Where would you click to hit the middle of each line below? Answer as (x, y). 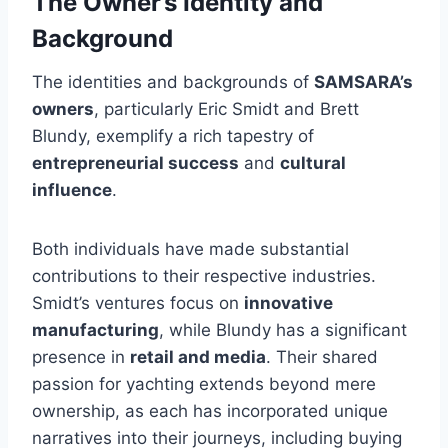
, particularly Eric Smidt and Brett (226, 108)
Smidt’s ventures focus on (138, 302)
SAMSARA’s (363, 81)
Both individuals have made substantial (190, 248)
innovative (288, 302)
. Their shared (322, 356)
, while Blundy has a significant (283, 329)
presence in (81, 356)
